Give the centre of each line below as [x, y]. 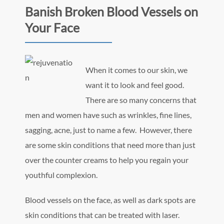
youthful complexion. [61, 174]
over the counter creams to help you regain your [107, 159]
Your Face [52, 27]
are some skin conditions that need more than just [110, 144]
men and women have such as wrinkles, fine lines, [108, 114]
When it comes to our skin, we [136, 69]
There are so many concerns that [141, 99]
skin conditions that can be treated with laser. [103, 214]
